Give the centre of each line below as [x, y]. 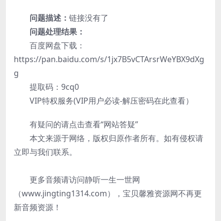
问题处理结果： [57, 32]
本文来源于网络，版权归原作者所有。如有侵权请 [109, 138]
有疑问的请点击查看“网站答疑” [76, 124]
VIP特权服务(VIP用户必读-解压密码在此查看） [104, 101]
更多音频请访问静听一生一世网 [77, 180]
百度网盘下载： [49, 45]
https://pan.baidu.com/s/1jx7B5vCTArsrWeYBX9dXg [109, 59]
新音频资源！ [37, 207]
